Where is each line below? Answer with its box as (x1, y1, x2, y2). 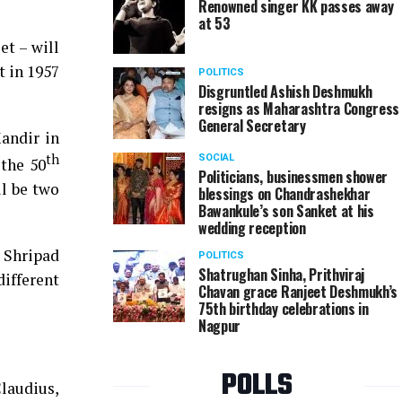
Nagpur (198, 315, 241, 336)
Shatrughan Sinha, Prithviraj (198, 264, 365, 285)
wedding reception (198, 217, 306, 239)
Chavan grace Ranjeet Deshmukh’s (198, 281, 398, 302)
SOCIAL (198, 152, 234, 163)
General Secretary (198, 115, 306, 136)
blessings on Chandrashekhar (198, 183, 371, 205)
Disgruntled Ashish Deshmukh (198, 81, 372, 102)
